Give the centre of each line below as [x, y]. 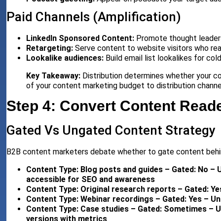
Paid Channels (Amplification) [94, 17]
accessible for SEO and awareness [91, 180]
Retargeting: [50, 48]
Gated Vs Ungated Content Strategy [111, 130]
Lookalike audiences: [65, 58]
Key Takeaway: [54, 76]
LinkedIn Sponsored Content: [80, 38]
